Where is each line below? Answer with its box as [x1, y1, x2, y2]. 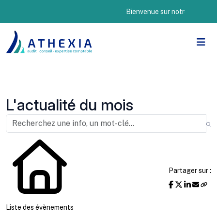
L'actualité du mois [6, 95, 133, 114]
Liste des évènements [6, 203, 74, 211]
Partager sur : [169, 167, 211, 174]
